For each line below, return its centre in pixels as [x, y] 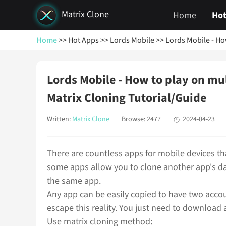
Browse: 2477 [141, 119]
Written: [60, 119]
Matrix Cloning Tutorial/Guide [127, 98]
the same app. [74, 181]
